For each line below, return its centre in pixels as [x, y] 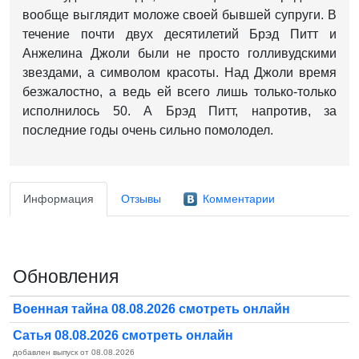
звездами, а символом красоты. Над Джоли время [179, 73]
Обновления [66, 277]
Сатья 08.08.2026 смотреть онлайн [123, 336]
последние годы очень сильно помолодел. [148, 131]
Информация [58, 199]
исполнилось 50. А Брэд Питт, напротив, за [179, 111]
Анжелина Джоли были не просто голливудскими [179, 54]
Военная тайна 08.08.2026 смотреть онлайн [151, 309]
